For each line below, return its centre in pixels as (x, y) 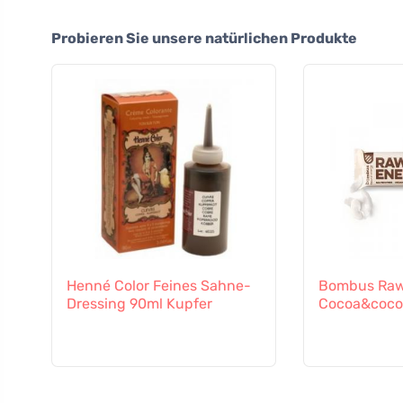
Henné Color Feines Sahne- (159, 286)
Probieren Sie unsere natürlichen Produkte (204, 39)
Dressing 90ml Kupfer (139, 304)
